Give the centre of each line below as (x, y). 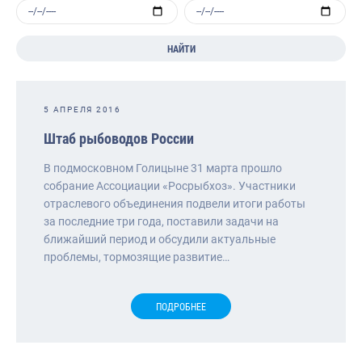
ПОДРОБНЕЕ (181, 307)
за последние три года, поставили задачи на (161, 221)
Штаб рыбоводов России (119, 138)
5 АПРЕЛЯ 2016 (82, 109)
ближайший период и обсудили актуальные (160, 239)
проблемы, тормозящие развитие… (137, 257)
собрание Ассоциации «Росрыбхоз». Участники (170, 185)
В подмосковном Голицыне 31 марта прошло (163, 168)
